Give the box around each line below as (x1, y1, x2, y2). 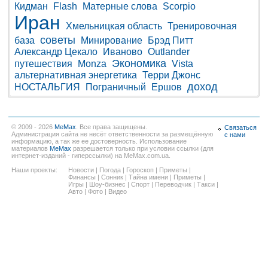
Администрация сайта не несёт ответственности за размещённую (11, 130, 213, 138)
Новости (68, 166, 94, 174)
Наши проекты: (11, 166, 57, 174)
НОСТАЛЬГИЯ (14, 82, 80, 93)
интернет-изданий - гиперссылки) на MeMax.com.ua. (11, 152, 170, 160)
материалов (11, 145, 50, 153)
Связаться (224, 124, 257, 132)
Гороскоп (126, 166, 154, 174)
